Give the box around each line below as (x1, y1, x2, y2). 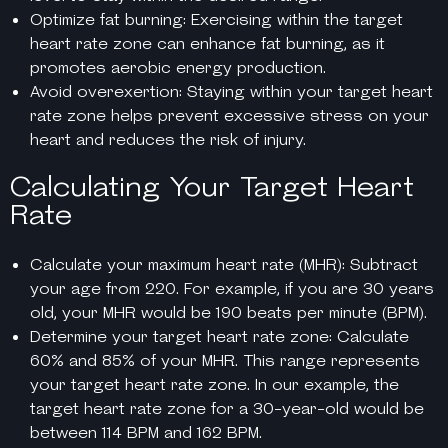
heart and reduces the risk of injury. (30, 128, 306, 150)
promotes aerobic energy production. (30, 56, 326, 78)
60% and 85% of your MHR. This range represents (30, 349, 420, 371)
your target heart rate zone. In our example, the (30, 373, 399, 395)
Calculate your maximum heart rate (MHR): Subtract (30, 253, 418, 275)
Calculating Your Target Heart (10, 167, 414, 204)
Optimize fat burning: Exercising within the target (30, 8, 403, 30)
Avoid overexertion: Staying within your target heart (30, 80, 433, 102)
